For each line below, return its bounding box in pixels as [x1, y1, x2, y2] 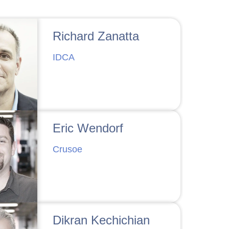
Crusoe [53, 144, 82, 154]
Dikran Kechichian [53, 213, 150, 227]
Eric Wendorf [53, 121, 123, 135]
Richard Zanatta [53, 29, 139, 43]
